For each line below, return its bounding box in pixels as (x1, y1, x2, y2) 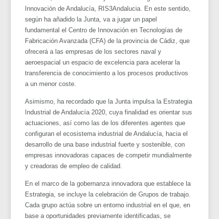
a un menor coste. (25, 80, 77, 88)
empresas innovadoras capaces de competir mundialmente (25, 151, 192, 159)
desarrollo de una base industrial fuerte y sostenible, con (25, 140, 185, 148)
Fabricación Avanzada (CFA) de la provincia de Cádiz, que (25, 37, 190, 44)
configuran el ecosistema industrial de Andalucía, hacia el (25, 130, 188, 137)
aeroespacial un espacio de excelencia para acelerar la (25, 58, 180, 66)
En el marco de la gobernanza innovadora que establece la (25, 179, 191, 187)
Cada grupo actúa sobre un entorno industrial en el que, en (25, 201, 191, 209)
